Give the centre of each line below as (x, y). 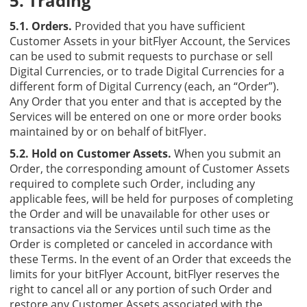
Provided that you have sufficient (159, 26)
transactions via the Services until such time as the (140, 229)
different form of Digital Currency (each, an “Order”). (144, 86)
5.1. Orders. (41, 26)
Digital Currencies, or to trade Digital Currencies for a (147, 71)
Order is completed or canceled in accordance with (141, 244)
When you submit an (226, 153)
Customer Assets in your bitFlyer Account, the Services (150, 41)
